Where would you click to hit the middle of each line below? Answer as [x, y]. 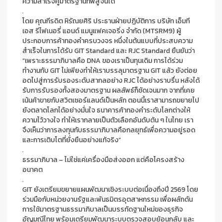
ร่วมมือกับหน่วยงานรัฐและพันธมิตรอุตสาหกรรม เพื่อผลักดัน [108, 199]
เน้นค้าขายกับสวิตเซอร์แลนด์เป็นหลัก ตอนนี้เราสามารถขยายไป [111, 100]
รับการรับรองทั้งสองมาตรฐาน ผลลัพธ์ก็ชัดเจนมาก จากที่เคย [109, 90]
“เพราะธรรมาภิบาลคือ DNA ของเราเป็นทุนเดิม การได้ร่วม [103, 60]
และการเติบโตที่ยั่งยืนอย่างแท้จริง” [72, 140]
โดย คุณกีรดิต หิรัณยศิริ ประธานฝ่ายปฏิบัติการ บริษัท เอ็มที [106, 21]
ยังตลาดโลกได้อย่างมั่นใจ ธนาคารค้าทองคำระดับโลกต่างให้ [106, 110]
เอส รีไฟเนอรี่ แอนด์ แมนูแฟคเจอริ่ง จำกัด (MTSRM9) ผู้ [102, 31]
